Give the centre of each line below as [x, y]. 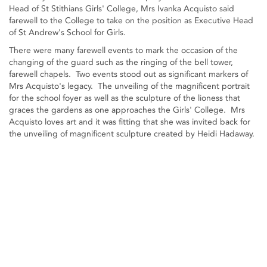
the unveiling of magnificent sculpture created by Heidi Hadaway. [132, 134]
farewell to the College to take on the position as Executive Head [131, 21]
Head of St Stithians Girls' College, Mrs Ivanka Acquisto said [122, 9]
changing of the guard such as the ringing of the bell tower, [121, 62]
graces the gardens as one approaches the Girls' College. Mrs [127, 110]
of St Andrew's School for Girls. [67, 32]
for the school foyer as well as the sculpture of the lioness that [125, 98]
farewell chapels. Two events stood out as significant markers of [128, 74]
